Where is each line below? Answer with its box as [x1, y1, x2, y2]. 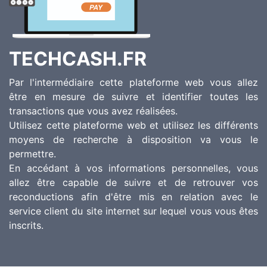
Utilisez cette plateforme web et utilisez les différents [9, 119, 258, 131]
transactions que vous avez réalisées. [9, 104, 178, 117]
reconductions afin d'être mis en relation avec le [9, 190, 258, 203]
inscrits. [9, 219, 44, 231]
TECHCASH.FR [9, 46, 147, 70]
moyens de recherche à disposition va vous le [9, 133, 258, 145]
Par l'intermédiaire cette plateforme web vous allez [9, 76, 258, 88]
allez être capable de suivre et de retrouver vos [9, 176, 258, 188]
